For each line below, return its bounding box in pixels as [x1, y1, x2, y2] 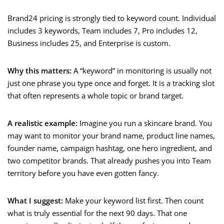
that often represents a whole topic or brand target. [7, 90, 183, 101]
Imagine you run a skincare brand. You [77, 118, 212, 128]
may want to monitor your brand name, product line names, [7, 130, 215, 141]
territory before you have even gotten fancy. [7, 168, 159, 178]
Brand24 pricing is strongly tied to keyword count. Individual [7, 13, 216, 23]
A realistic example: [7, 118, 77, 128]
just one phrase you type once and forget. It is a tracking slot [7, 78, 214, 88]
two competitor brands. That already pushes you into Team [7, 155, 211, 166]
